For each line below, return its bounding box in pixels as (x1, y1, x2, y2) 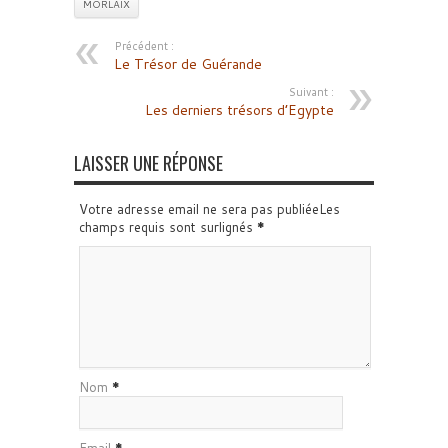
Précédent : (114, 38, 174, 54)
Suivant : (289, 84, 334, 100)
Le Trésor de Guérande (114, 54, 262, 74)
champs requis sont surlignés (79, 218, 257, 236)
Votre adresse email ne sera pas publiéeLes (79, 200, 340, 218)
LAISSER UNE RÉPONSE (74, 150, 223, 176)
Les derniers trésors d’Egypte (145, 100, 334, 120)
